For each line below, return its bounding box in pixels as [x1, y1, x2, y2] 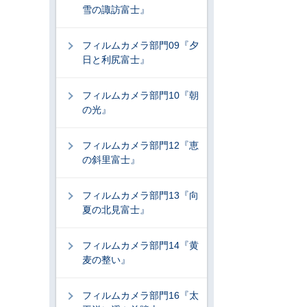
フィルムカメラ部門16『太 [82, 290, 199, 301]
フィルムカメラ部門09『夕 [82, 40, 199, 51]
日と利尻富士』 [82, 54, 149, 65]
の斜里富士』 [82, 154, 140, 165]
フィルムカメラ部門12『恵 [82, 140, 199, 151]
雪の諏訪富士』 [82, 4, 149, 15]
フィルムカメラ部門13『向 [82, 190, 199, 201]
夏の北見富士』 [82, 204, 149, 215]
